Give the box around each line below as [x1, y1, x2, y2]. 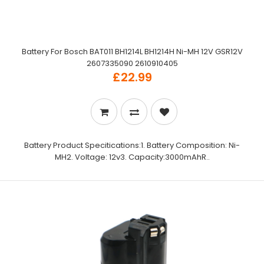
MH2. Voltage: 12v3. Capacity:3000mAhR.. [54, 151, 210, 163]
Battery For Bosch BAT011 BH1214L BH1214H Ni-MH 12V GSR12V [21, 46, 243, 57]
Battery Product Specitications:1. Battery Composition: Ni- [24, 140, 240, 151]
